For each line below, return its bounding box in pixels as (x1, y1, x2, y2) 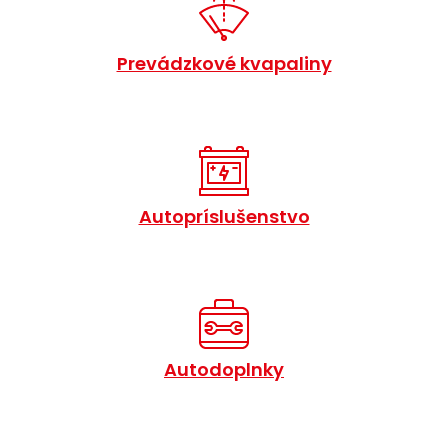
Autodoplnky (164, 357, 284, 383)
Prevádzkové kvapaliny (116, 51, 332, 77)
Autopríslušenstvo (138, 204, 310, 230)
